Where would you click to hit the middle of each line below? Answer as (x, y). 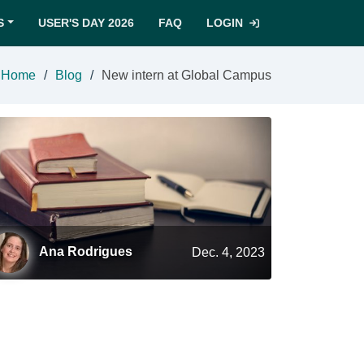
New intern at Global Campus (186, 75)
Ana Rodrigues (86, 252)
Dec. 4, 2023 (228, 253)
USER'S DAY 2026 (86, 23)
